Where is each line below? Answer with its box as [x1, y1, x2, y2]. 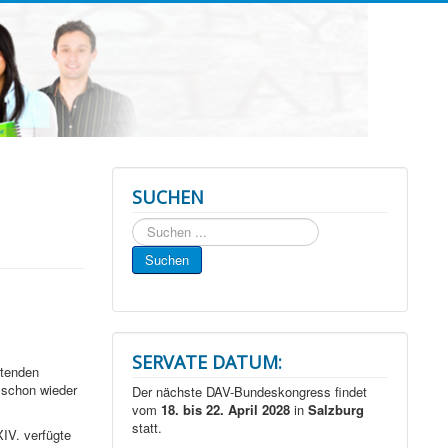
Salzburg [308, 400, 365, 420]
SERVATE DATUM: [132, 350, 283, 375]
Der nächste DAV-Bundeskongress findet [132, 382, 368, 402]
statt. [132, 418, 163, 438]
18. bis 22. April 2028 [161, 400, 291, 420]
